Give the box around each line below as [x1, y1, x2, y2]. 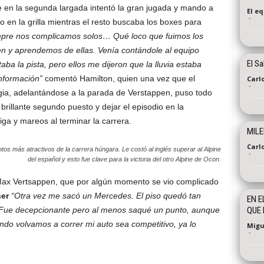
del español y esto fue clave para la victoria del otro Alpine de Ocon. [27, 156, 221, 163]
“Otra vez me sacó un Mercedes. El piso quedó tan [11, 191, 201, 200]
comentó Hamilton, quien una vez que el [44, 74, 195, 83]
